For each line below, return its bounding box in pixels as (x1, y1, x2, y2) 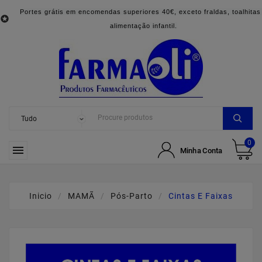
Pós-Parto (111, 191, 153, 201)
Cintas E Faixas (168, 191, 233, 201)
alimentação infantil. (109, 22, 177, 29)
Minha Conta (180, 146, 223, 154)
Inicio (29, 191, 52, 201)
